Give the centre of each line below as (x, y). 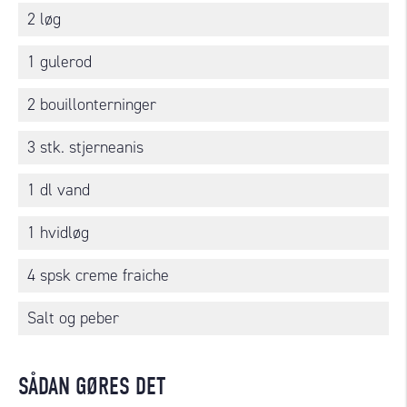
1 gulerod (60, 61)
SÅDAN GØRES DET (92, 386)
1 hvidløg (58, 232)
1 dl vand (59, 189)
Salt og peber (73, 318)
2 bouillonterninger (92, 104)
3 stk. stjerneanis (85, 147)
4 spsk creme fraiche (98, 275)
